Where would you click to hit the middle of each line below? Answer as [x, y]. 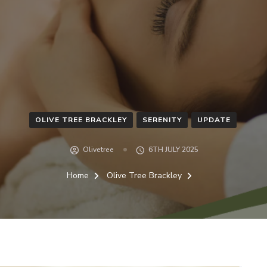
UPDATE [214, 120]
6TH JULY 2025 [173, 150]
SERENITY [162, 120]
